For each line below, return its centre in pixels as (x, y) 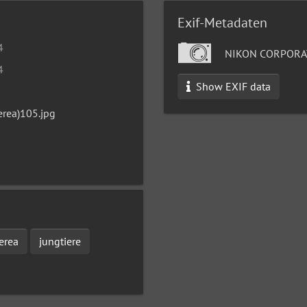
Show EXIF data (232, 86)
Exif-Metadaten (222, 23)
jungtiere (60, 241)
